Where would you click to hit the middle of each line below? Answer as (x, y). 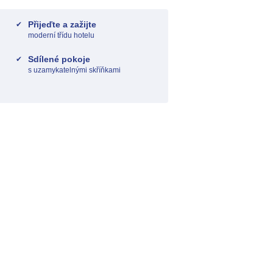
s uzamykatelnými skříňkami (74, 70)
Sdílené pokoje (59, 59)
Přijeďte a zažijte (62, 24)
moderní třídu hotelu (61, 35)
